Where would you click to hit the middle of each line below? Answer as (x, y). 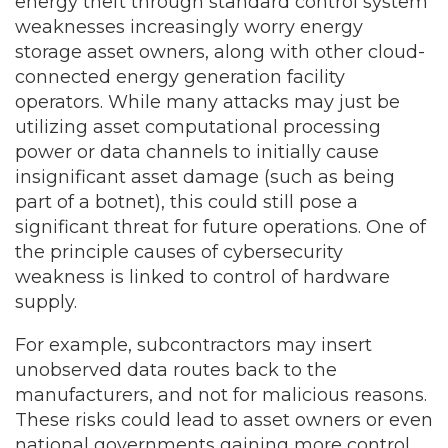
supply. (46, 302)
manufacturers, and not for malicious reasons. (221, 395)
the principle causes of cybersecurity (179, 252)
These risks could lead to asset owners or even (224, 420)
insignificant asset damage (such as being (205, 177)
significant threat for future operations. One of (220, 227)
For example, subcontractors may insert (193, 345)
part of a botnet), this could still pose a (186, 202)
